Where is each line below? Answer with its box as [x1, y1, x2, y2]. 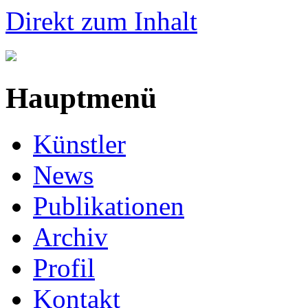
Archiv [33, 221, 108, 252]
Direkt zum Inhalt [5, 6, 197, 36]
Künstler [33, 129, 126, 159]
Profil [33, 252, 95, 283]
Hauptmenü [5, 81, 157, 114]
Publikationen [33, 190, 184, 221]
